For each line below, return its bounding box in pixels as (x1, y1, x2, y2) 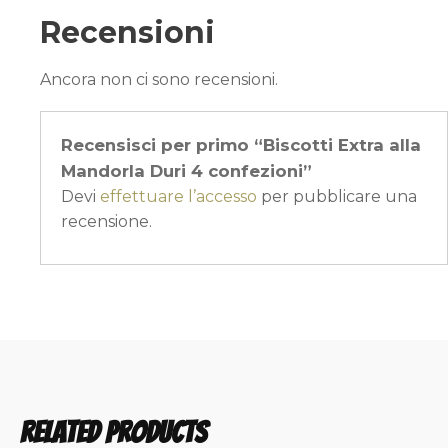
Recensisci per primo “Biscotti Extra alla (61, 135, 421, 156)
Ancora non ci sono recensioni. (40, 70, 278, 89)
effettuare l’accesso (100, 187, 257, 207)
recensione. (61, 212, 152, 232)
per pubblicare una (257, 187, 417, 207)
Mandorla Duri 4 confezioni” (61, 161, 312, 182)
